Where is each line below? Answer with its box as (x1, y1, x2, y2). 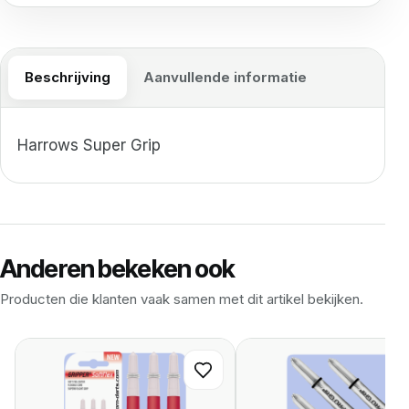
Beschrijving (25, 68, 110, 87)
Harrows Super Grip (17, 136, 161, 155)
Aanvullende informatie (143, 68, 307, 87)
